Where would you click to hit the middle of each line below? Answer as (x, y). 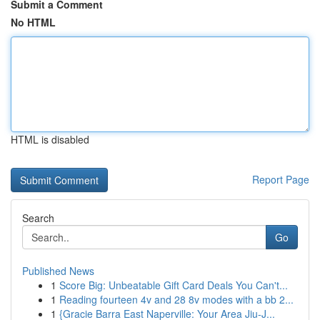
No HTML (33, 22)
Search (38, 218)
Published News (58, 271)
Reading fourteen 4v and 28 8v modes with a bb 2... (176, 299)
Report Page (281, 179)
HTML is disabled (50, 139)
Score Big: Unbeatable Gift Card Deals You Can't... (174, 285)
